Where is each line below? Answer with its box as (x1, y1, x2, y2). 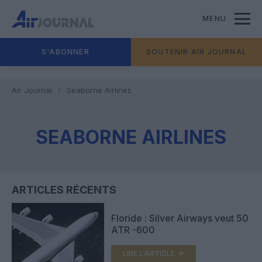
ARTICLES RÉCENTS (12, 184, 116, 196)
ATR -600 (111, 223, 155, 236)
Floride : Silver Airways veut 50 (111, 212, 249, 224)
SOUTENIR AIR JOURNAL (146, 47, 247, 56)
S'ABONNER (42, 47, 89, 56)
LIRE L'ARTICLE (123, 249, 175, 258)
